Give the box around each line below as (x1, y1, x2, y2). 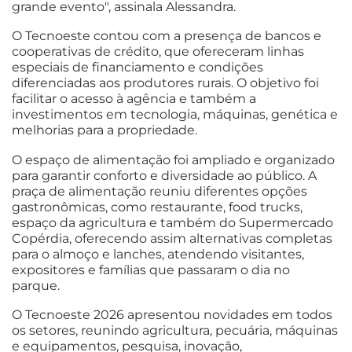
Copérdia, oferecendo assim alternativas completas (12, 230, 332, 246)
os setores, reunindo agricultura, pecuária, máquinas (12, 322, 338, 338)
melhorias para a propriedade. (12, 123, 197, 138)
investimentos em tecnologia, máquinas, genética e (12, 107, 338, 123)
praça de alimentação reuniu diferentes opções (12, 183, 307, 199)
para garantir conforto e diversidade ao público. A (12, 167, 317, 183)
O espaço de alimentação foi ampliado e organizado (12, 152, 335, 167)
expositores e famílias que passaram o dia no (12, 262, 290, 277)
